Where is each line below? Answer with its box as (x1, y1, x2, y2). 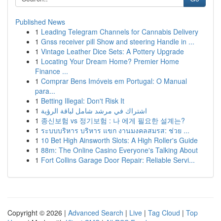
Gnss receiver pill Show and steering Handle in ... (41, 37, 194, 46)
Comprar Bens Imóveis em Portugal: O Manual (41, 76, 187, 86)
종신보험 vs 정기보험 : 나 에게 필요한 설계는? (41, 115, 185, 125)
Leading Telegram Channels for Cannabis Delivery (41, 27, 198, 37)
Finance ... (35, 66, 68, 76)
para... (35, 86, 55, 96)
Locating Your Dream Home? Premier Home (41, 56, 179, 66)
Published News (15, 17, 65, 27)
